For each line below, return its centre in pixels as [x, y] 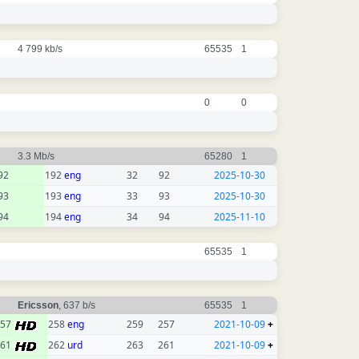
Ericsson [38, 306]
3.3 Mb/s [37, 157]
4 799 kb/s [41, 49]
